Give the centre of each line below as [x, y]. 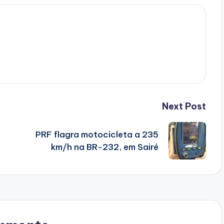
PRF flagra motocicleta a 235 [97, 134]
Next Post [184, 106]
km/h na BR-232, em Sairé [104, 147]
